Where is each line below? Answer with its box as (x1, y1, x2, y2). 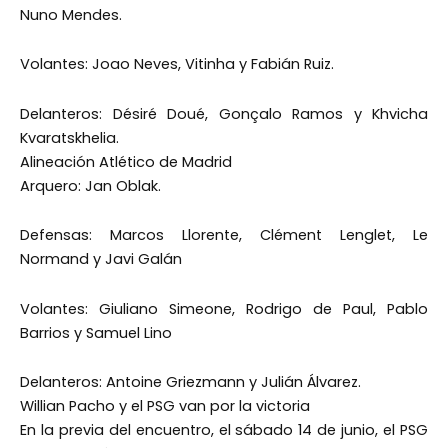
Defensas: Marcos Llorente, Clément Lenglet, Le (20, 225, 428, 246)
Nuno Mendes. (20, 4, 122, 25)
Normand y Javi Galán (20, 249, 182, 270)
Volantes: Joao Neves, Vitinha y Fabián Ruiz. (20, 54, 334, 75)
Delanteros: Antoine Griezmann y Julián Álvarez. (20, 372, 361, 393)
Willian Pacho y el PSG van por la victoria (20, 396, 310, 417)
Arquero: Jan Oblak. (20, 175, 161, 196)
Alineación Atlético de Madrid (20, 151, 232, 172)
